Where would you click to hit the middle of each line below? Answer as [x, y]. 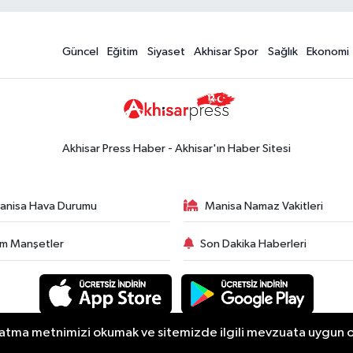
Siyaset [166, 51]
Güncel [80, 51]
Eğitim [123, 51]
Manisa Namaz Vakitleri [264, 206]
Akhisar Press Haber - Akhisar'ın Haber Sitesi [176, 148]
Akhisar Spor [227, 51]
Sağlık [282, 51]
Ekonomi [328, 51]
